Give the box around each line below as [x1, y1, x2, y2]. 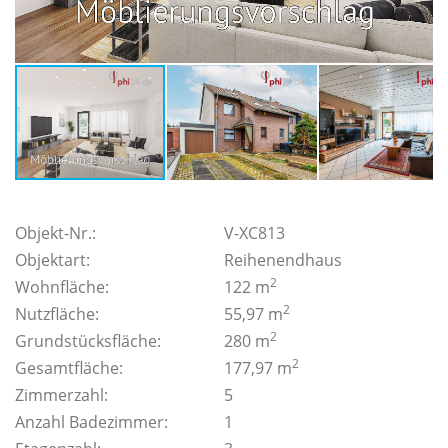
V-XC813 [224, 222, 285, 244]
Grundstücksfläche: [15, 330, 161, 352]
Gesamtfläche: [15, 357, 123, 379]
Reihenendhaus [224, 249, 342, 271]
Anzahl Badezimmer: [15, 411, 168, 433]
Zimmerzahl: [15, 384, 108, 406]
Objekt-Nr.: [15, 222, 96, 244]
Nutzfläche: [15, 303, 99, 325]
